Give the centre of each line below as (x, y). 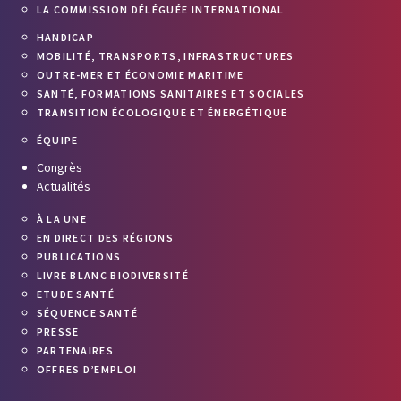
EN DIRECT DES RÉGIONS (105, 238)
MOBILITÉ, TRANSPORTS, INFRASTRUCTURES (165, 56)
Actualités (63, 186)
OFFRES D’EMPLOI (87, 369)
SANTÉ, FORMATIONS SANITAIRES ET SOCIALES (171, 94)
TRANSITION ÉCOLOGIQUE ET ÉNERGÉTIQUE (162, 112)
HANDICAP (65, 37)
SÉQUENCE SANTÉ (87, 313)
